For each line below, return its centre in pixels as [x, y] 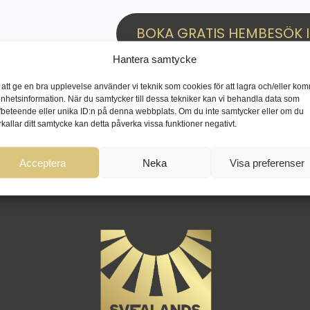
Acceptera [43, 162]
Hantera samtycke [155, 59]
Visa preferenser [267, 162]
